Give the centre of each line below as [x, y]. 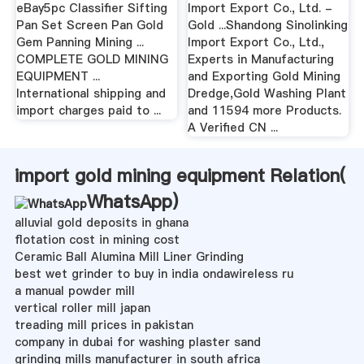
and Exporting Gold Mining [264, 76]
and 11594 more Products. [265, 110]
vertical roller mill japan [82, 308]
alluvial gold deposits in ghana [101, 222]
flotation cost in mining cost [97, 239]
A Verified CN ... [233, 127]
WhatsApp [129, 201]
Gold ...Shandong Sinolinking [268, 25]
